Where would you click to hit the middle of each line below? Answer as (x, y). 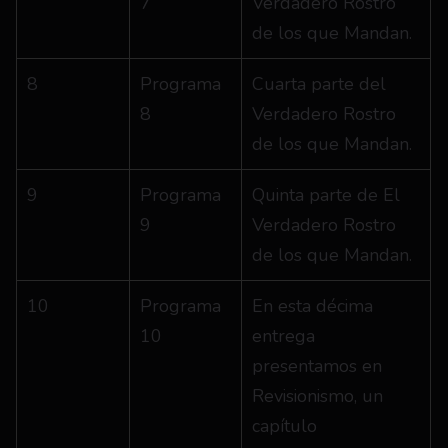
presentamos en (317, 366)
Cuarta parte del (319, 84)
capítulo (284, 426)
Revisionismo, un (317, 396)
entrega (283, 336)
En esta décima (312, 306)
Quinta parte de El (326, 195)
